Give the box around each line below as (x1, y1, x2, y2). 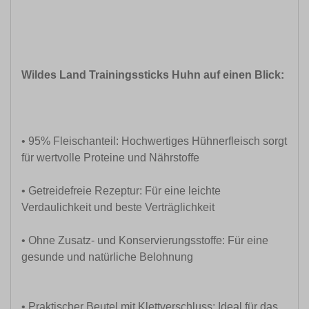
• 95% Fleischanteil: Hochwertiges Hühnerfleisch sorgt (21, 135, 287, 148)
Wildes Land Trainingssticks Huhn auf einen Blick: (21, 69, 287, 81)
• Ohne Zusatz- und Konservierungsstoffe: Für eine (21, 235, 268, 247)
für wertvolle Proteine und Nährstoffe (21, 152, 199, 164)
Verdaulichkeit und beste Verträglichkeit (21, 201, 215, 214)
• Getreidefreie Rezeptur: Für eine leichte (21, 185, 221, 197)
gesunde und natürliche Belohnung (21, 251, 284, 263)
